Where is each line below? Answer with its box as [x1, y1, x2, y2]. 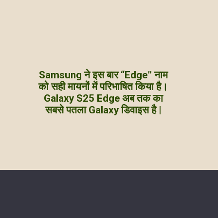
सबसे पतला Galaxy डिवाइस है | [45, 104, 162, 116]
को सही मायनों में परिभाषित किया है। [38, 80, 168, 92]
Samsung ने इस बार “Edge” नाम [38, 69, 168, 81]
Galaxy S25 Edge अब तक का [43, 92, 163, 104]
